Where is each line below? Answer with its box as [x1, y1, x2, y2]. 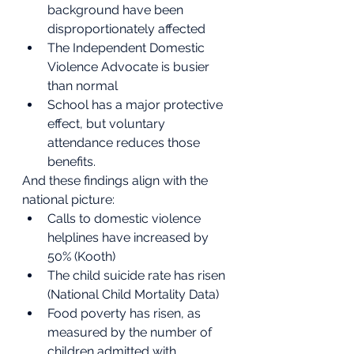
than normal [47, 78, 118, 93]
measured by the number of [47, 325, 215, 340]
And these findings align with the [22, 173, 211, 188]
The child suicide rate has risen [47, 268, 228, 283]
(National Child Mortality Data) [47, 287, 219, 302]
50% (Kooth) [47, 249, 115, 264]
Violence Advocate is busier [47, 59, 213, 74]
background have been [47, 2, 186, 17]
